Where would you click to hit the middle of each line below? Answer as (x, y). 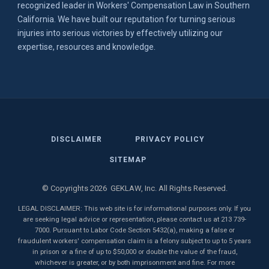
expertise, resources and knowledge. (86, 47)
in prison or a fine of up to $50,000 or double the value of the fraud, (134, 252)
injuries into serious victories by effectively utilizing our (120, 33)
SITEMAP (128, 160)
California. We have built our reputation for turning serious (126, 20)
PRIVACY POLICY (170, 140)
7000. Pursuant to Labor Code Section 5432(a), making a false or (134, 230)
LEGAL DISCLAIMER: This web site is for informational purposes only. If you (134, 209)
